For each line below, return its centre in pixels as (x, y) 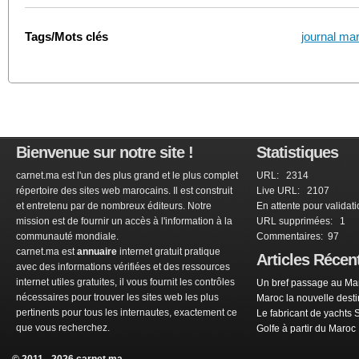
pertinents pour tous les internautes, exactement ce (127, 313)
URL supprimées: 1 (301, 221)
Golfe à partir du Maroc (306, 329)
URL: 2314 (282, 175)
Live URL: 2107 (293, 191)
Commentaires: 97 (298, 236)
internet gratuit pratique (169, 252)
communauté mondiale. (67, 236)
